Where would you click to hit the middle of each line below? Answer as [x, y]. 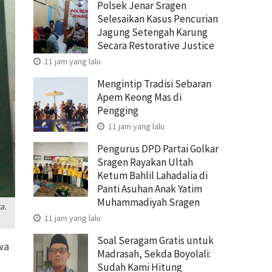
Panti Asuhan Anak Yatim [150, 189]
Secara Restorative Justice [156, 45]
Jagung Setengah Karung [152, 32]
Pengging [118, 110]
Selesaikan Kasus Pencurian [158, 19]
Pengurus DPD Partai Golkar [158, 148]
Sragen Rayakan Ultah [145, 162]
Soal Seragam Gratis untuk [155, 240]
